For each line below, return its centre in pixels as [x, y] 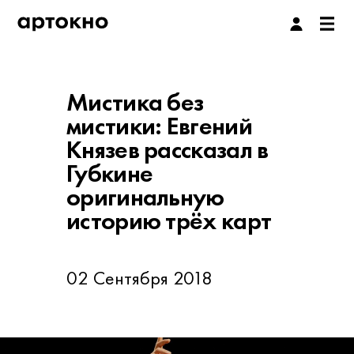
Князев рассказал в [168, 150]
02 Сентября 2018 [139, 278]
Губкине [110, 173]
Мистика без [135, 102]
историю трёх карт [169, 221]
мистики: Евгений [159, 126]
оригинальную [145, 197]
